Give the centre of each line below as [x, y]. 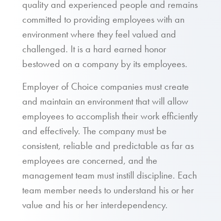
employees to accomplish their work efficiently [110, 116]
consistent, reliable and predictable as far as [108, 146]
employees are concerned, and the [90, 160]
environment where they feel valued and [99, 34]
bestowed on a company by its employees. [105, 64]
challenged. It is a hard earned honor [94, 49]
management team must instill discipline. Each [110, 175]
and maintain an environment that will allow [105, 101]
